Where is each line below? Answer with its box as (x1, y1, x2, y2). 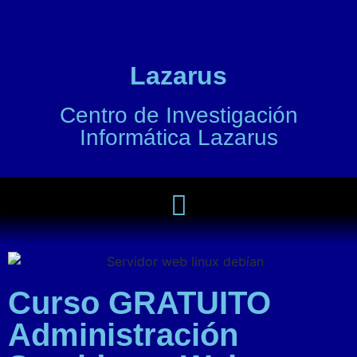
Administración (8, 317, 238, 353)
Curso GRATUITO (8, 285, 271, 321)
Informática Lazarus (79, 125, 278, 150)
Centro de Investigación (59, 103, 298, 127)
